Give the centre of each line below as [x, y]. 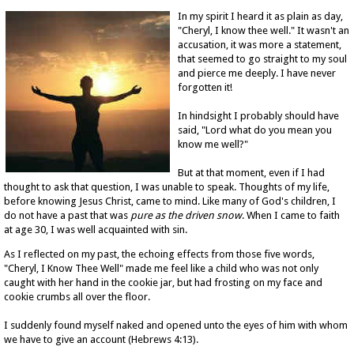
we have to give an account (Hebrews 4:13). [101, 339]
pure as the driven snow [186, 215]
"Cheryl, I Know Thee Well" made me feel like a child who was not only [161, 268]
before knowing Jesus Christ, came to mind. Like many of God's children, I [170, 201]
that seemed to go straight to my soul [262, 58]
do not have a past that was [67, 215]
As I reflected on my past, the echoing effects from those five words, [159, 254]
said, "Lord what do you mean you [255, 130]
